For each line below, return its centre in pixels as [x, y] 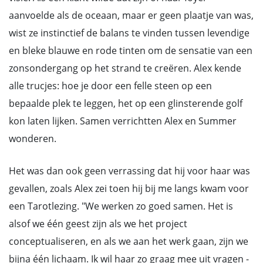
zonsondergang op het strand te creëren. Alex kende [125, 68]
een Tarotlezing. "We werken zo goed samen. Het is [121, 206]
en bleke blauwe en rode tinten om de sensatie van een [131, 50]
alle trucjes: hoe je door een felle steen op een [110, 86]
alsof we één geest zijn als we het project [98, 224]
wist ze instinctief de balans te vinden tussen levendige [129, 33]
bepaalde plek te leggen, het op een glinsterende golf [126, 103]
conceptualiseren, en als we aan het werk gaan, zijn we [129, 241]
